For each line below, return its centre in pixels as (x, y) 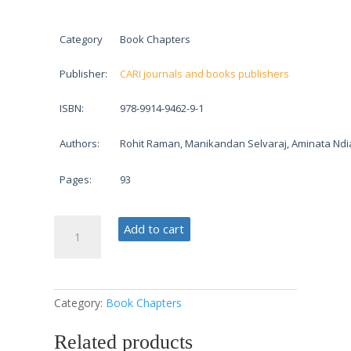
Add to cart (154, 228)
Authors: (80, 143)
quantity (72, 292)
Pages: (76, 179)
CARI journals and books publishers (205, 73)
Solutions (75, 275)
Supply (69, 240)
